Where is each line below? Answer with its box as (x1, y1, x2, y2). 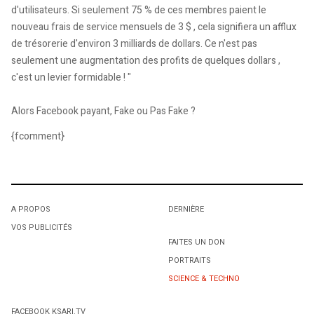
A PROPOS (11, 203, 50, 215)
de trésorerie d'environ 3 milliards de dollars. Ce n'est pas (11, 36, 257, 52)
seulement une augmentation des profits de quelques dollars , (11, 53, 280, 69)
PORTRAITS (168, 254, 211, 266)
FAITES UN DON (168, 235, 225, 248)
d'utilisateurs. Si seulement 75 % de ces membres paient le (11, 3, 266, 18)
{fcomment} (11, 128, 64, 144)
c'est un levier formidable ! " (11, 70, 131, 86)
